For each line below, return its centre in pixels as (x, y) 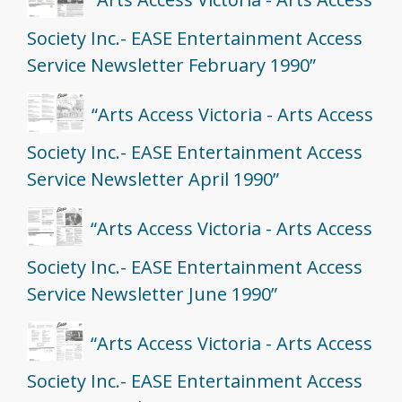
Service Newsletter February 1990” (171, 65)
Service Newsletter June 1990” (152, 293)
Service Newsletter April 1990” (153, 179)
